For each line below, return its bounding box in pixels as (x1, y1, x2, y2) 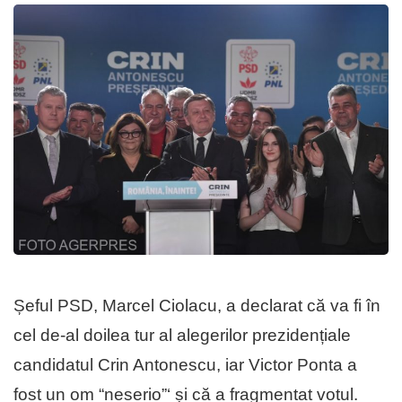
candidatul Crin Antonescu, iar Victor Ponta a (13, 354, 357, 374)
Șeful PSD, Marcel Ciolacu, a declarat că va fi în (13, 295, 380, 315)
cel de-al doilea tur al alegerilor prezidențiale (13, 325, 351, 345)
